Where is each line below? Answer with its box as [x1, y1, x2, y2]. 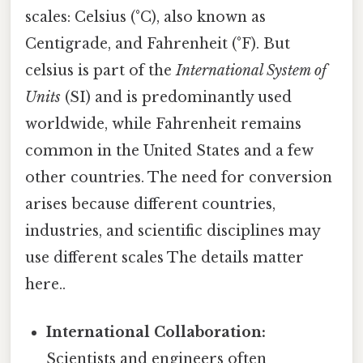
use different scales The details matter [25, 248, 304, 267]
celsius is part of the [25, 61, 176, 79]
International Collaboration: [46, 323, 267, 342]
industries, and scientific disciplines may [25, 221, 320, 240]
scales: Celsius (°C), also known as [25, 7, 266, 26]
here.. [25, 275, 66, 293]
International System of [176, 61, 327, 79]
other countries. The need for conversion [25, 168, 332, 186]
